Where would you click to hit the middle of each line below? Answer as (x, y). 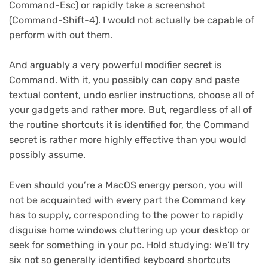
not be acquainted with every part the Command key (127, 200)
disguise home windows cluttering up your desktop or (130, 230)
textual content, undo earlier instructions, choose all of (132, 95)
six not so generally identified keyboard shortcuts (120, 260)
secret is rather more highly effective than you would (128, 140)
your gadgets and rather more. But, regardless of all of (130, 110)
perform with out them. (61, 35)
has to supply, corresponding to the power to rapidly (126, 215)
